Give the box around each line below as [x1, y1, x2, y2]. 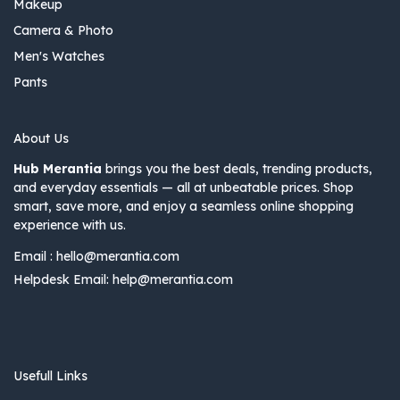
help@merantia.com [112, 271, 233, 288]
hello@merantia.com [56, 248, 179, 265]
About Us [13, 130, 69, 147]
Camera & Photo [13, 22, 113, 39]
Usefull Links [13, 368, 87, 385]
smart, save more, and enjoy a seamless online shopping [13, 198, 354, 215]
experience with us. [13, 217, 126, 234]
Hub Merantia [13, 161, 102, 178]
